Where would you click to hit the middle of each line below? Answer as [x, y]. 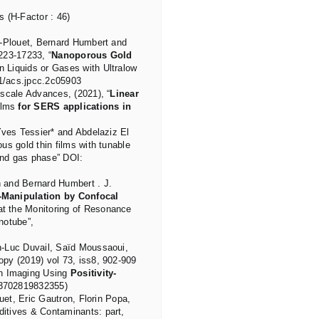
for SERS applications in [75, 107]
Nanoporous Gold [92, 56]
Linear [124, 94]
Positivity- [93, 273]
